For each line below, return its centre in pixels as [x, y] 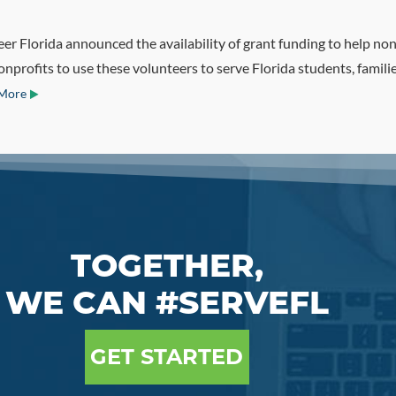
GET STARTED [167, 357]
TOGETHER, [167, 265]
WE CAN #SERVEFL [167, 302]
